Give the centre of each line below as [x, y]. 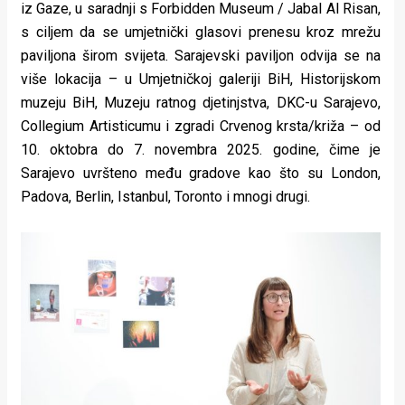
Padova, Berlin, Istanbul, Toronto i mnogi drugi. [165, 196]
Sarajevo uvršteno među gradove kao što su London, [201, 173]
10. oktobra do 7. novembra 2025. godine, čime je [201, 149]
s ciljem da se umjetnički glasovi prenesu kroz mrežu [201, 32]
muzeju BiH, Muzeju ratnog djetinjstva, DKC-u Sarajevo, [201, 102]
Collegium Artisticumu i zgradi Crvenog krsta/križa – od [201, 126]
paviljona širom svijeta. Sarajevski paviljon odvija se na [201, 55]
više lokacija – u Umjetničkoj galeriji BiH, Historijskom [201, 79]
